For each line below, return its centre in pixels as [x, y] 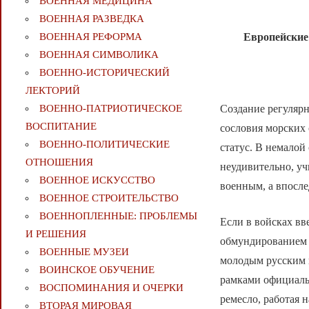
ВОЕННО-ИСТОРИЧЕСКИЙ [104, 73]
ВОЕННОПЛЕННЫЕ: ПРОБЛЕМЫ [118, 216]
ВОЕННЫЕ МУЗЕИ [84, 252]
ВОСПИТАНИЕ [61, 127]
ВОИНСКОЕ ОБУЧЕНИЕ [97, 270]
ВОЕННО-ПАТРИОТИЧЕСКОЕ [110, 109]
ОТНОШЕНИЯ [59, 162]
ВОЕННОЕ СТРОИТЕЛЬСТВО [109, 198]
